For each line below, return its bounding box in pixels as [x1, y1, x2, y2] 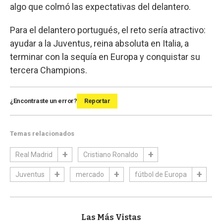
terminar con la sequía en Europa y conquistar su [10, 51, 200, 62]
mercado [75, 170, 104, 178]
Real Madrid [15, 150, 53, 159]
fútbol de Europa [135, 170, 187, 178]
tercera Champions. [10, 64, 87, 75]
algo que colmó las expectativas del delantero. [10, 1, 191, 12]
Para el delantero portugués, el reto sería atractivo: [10, 24, 206, 35]
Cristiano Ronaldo [83, 150, 138, 159]
